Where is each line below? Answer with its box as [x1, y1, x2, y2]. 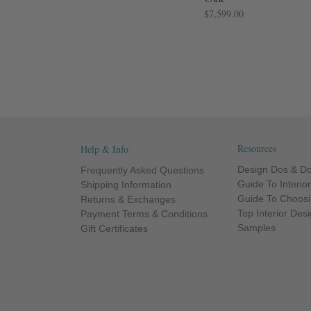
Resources [237, 142, 277, 155]
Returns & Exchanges [80, 194, 176, 205]
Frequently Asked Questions [80, 165, 204, 176]
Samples [237, 222, 276, 234]
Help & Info [80, 142, 128, 156]
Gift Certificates [80, 223, 148, 235]
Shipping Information [80, 179, 171, 191]
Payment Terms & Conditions [80, 208, 208, 220]
